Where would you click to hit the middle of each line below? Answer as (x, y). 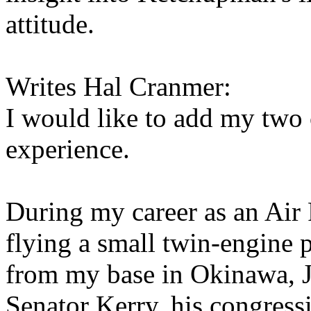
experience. (68, 149)
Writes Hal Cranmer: (118, 86)
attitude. (50, 24)
